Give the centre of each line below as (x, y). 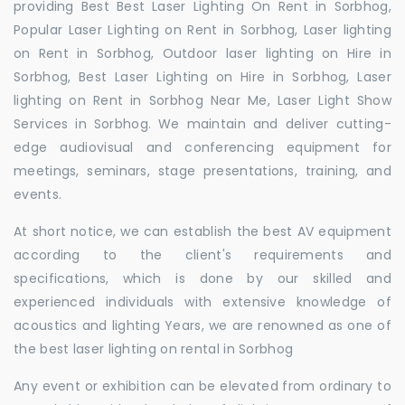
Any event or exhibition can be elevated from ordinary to (202, 386)
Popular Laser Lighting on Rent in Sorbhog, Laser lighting (202, 30)
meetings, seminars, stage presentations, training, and (202, 171)
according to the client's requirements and (202, 255)
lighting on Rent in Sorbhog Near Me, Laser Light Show (202, 100)
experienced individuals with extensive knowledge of (202, 302)
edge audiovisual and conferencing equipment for (202, 147)
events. (38, 194)
